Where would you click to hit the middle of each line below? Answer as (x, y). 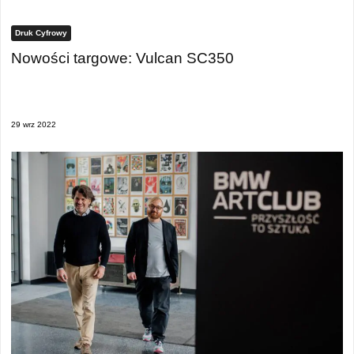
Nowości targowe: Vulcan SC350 (122, 58)
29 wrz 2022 (34, 125)
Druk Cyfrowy (41, 33)
